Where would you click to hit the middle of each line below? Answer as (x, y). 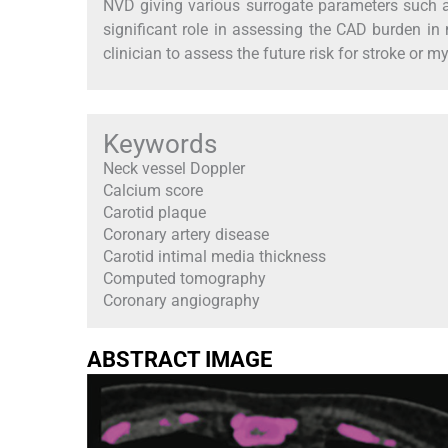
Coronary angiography (181, 300)
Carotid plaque (154, 212)
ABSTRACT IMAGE (179, 359)
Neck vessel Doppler (174, 168)
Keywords (160, 143)
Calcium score (153, 190)
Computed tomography (184, 278)
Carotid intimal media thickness (214, 256)
